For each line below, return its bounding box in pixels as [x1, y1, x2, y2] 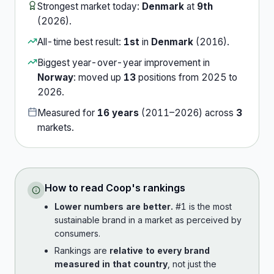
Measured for [37, 107, 97, 119]
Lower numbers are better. [54, 201, 173, 212]
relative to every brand [109, 245, 210, 256]
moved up [78, 72, 124, 83]
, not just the [168, 259, 217, 269]
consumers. [54, 228, 100, 239]
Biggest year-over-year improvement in [37, 57, 210, 68]
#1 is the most [173, 201, 232, 212]
